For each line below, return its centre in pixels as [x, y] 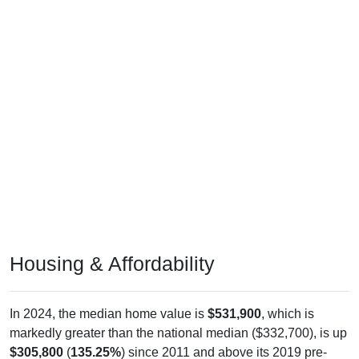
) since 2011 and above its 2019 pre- [224, 333]
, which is [288, 295]
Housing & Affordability [112, 245]
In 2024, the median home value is [109, 295]
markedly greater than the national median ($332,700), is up [178, 314]
